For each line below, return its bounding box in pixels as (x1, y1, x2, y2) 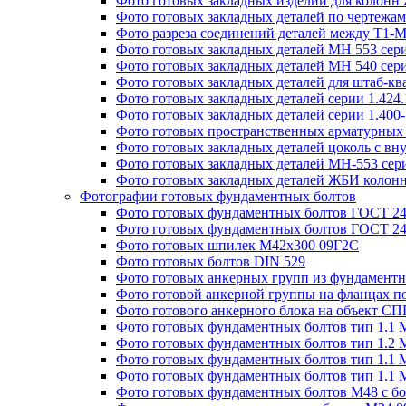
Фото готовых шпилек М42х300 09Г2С (116, 237, 359, 253)
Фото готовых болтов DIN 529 (116, 254, 305, 269)
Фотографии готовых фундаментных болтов (80, 188, 356, 204)
